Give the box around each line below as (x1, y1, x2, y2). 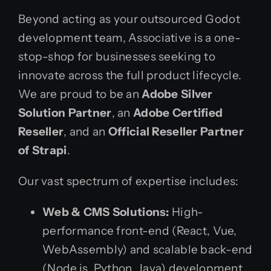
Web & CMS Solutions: (42, 204, 169, 219)
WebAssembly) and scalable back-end (42, 242, 253, 256)
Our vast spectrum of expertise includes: (18, 174, 239, 188)
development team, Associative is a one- (18, 30, 241, 45)
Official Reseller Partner (108, 124, 244, 139)
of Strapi (18, 143, 67, 157)
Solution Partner (18, 105, 112, 120)
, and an (64, 124, 108, 139)
